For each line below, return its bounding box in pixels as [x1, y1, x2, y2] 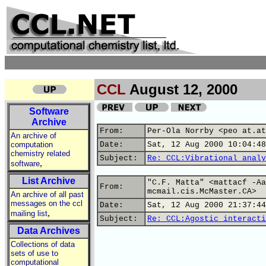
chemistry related [11, 149, 70, 158]
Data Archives [17, 226, 80, 236]
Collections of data [11, 240, 75, 249]
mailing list [11, 209, 47, 218]
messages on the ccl [11, 199, 83, 208]
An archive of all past [11, 190, 84, 199]
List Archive [22, 176, 75, 186]
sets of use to [11, 249, 58, 258]
